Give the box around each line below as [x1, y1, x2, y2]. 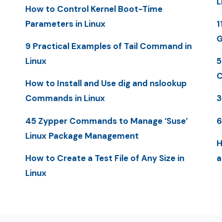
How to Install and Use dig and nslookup [25, 78, 187, 89]
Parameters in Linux [25, 18, 106, 29]
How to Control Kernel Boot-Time [25, 3, 163, 14]
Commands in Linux [25, 93, 105, 104]
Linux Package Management [25, 130, 139, 141]
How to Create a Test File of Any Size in [25, 152, 184, 164]
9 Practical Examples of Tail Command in [25, 41, 192, 52]
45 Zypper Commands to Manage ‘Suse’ [25, 115, 188, 126]
